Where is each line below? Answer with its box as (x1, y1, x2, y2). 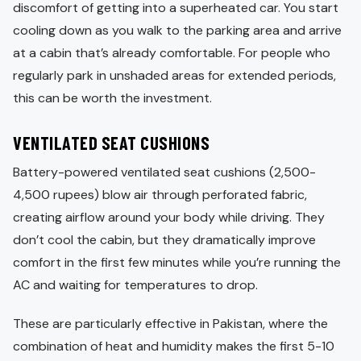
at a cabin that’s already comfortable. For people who (13, 44, 330, 61)
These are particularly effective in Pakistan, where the (13, 314, 328, 332)
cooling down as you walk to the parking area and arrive (13, 21, 342, 39)
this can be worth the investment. (13, 89, 212, 106)
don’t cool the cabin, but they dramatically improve (13, 230, 316, 248)
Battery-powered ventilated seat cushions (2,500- (13, 163, 316, 180)
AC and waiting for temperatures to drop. (13, 276, 258, 293)
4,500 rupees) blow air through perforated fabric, (13, 185, 307, 203)
